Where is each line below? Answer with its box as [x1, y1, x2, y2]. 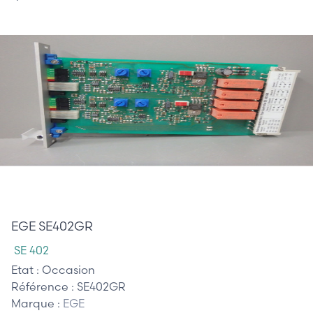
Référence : [11, 279, 77, 293]
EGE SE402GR [11, 217, 93, 234]
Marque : [11, 296, 63, 310]
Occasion [42, 262, 95, 277]
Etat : [11, 262, 42, 277]
